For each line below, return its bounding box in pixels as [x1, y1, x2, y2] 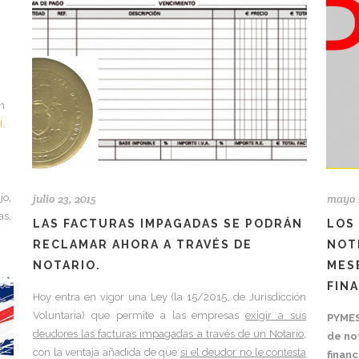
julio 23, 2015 [33, 191, 96, 206]
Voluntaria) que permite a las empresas [33, 309, 246, 321]
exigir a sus [245, 309, 307, 321]
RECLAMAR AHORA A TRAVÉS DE [33, 237, 252, 251]
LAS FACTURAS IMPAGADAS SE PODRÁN [33, 216, 303, 230]
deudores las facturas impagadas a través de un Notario [33, 327, 305, 340]
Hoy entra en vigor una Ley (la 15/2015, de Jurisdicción [33, 290, 307, 303]
